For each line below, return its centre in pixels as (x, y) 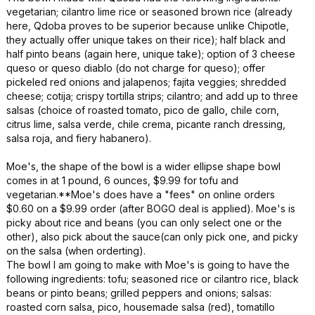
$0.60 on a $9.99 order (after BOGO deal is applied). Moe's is (151, 208)
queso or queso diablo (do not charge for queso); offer (136, 68)
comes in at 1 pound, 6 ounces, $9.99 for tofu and (122, 180)
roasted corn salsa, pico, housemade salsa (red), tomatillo (141, 307)
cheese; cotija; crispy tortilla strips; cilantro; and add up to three (152, 96)
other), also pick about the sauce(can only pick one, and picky (152, 237)
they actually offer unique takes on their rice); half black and (146, 40)
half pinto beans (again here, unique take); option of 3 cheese (151, 54)
